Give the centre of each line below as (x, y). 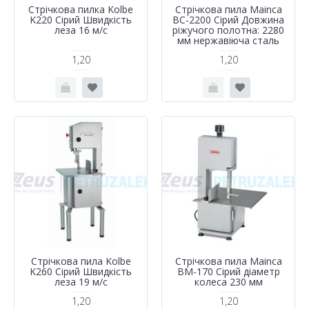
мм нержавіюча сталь (228, 40)
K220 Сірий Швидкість (81, 19)
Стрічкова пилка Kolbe (81, 9)
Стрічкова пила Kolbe (81, 261)
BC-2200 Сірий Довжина (228, 19)
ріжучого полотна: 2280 (228, 30)
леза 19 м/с (81, 281)
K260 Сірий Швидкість (81, 271)
